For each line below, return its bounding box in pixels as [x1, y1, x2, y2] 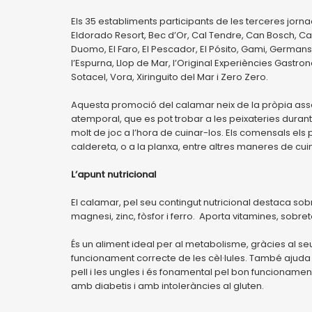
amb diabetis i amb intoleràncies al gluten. [71, 279, 266, 292]
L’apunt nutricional [71, 168, 157, 181]
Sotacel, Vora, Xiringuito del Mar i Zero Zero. [71, 70, 268, 84]
